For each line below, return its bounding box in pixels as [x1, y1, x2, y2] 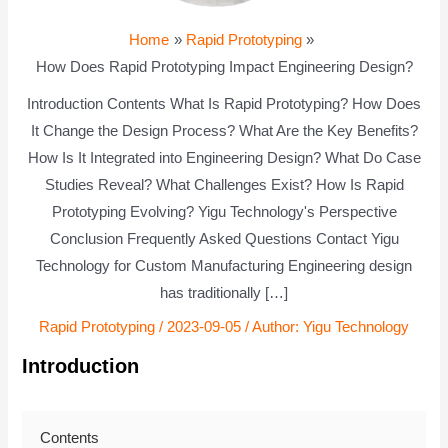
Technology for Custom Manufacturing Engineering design [36, 258, 412, 275]
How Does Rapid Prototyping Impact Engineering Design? [35, 59, 413, 76]
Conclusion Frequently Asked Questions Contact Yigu [49, 231, 399, 248]
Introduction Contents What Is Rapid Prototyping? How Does [27, 96, 421, 113]
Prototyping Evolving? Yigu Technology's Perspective [51, 204, 397, 221]
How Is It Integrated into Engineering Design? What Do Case [27, 150, 421, 167]
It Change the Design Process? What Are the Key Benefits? [30, 123, 418, 140]
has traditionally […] [160, 285, 288, 302]
